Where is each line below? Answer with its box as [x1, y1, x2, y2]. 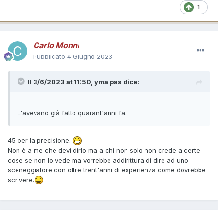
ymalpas [94, 77, 122, 86]
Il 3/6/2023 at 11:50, [28, 77, 94, 86]
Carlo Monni [33, 40, 79, 50]
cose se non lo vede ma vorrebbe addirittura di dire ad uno [8, 156, 188, 164]
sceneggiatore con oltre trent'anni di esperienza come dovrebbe [8, 165, 206, 174]
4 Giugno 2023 [67, 52, 112, 60]
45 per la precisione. [8, 136, 73, 144]
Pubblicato [33, 52, 67, 60]
